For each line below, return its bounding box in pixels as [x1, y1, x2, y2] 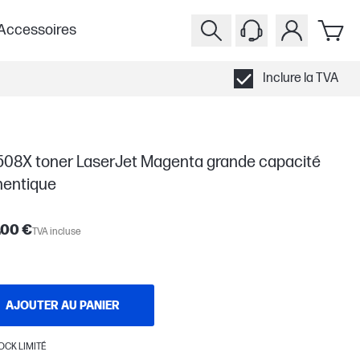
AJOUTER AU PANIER [6, 298, 120, 313]
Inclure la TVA [263, 71, 338, 86]
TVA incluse [32, 226, 81, 238]
